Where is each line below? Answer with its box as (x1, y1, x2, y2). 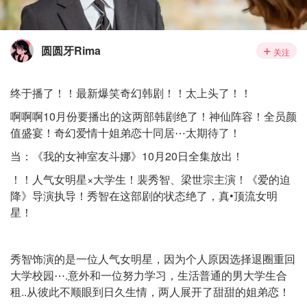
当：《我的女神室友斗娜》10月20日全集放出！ (10, 148, 243, 164)
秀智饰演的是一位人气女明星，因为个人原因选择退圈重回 (10, 251, 295, 267)
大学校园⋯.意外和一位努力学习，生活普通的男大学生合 (10, 267, 287, 283)
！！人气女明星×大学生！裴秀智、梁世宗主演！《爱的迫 (10, 171, 291, 187)
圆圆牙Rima (41, 42, 101, 58)
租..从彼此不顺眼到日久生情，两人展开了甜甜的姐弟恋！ (10, 284, 290, 299)
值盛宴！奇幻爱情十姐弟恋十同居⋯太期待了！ (10, 125, 241, 140)
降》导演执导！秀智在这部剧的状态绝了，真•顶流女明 (10, 188, 278, 204)
